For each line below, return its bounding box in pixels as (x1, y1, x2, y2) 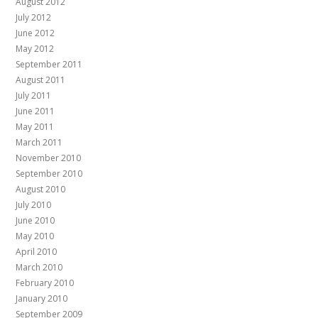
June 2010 (16, 214, 55, 227)
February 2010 (16, 277, 75, 290)
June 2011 (16, 105, 55, 118)
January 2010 (16, 292, 68, 305)
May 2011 (16, 121, 55, 133)
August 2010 (16, 183, 66, 196)
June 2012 (16, 27, 55, 40)
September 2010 (16, 168, 83, 180)
